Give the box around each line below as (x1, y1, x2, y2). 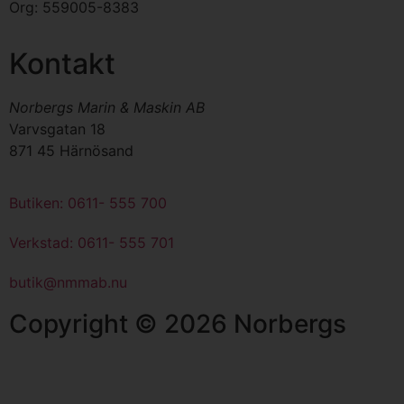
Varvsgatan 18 (9, 119, 106, 138)
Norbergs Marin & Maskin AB (9, 97, 205, 116)
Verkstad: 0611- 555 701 (9, 234, 174, 252)
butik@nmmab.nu (9, 273, 127, 292)
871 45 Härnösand (9, 141, 133, 160)
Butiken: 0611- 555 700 (9, 194, 167, 213)
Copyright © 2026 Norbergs (9, 308, 346, 340)
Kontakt (9, 45, 115, 81)
